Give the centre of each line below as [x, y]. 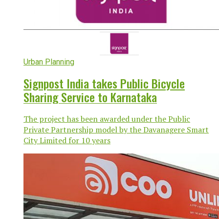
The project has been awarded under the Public [107, 119]
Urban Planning [49, 62]
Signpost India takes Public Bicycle [104, 83]
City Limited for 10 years [67, 141]
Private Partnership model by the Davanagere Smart [116, 130]
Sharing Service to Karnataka [90, 97]
